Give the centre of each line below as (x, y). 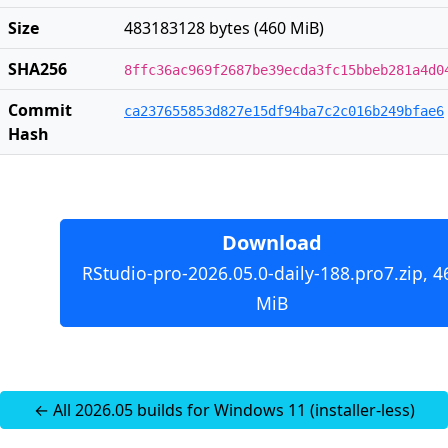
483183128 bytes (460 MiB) (224, 28)
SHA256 (37, 69)
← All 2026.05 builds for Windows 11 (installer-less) (224, 410)
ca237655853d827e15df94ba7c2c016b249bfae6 (284, 111)
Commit (40, 110)
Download (272, 242)
